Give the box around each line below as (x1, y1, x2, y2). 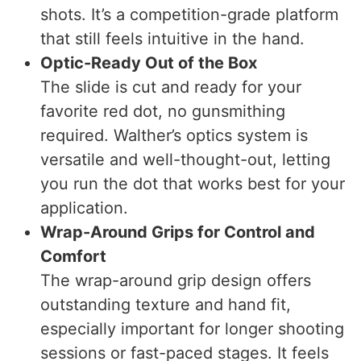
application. (40, 197, 128, 218)
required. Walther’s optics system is (40, 125, 308, 145)
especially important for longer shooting (40, 318, 344, 338)
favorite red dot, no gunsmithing (40, 101, 285, 121)
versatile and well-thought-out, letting (40, 149, 330, 169)
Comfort (40, 246, 106, 266)
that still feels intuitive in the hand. (40, 28, 305, 48)
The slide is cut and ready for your (40, 77, 301, 97)
